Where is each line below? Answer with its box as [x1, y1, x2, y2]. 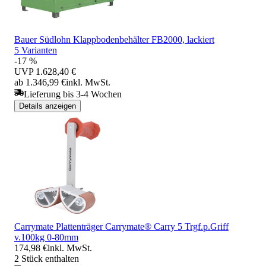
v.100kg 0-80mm [14, 232, 78, 242]
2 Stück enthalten [14, 253, 79, 264]
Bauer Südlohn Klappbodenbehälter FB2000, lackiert [14, 34, 214, 45]
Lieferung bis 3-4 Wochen [24, 88, 122, 99]
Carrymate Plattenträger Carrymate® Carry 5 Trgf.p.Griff [14, 221, 229, 232]
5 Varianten [14, 45, 57, 55]
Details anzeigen [19, 101, 76, 110]
